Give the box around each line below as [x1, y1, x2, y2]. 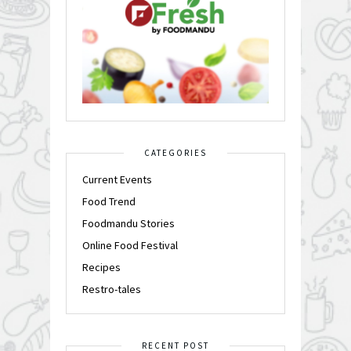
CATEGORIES [144, 147, 207, 158]
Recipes [82, 259, 121, 274]
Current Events [82, 172, 152, 186]
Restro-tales [82, 281, 141, 296]
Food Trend [82, 194, 136, 208]
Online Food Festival [82, 237, 178, 252]
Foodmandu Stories [82, 215, 175, 230]
